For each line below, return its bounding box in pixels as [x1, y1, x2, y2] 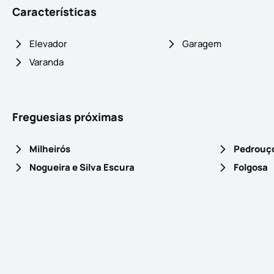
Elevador [29, 37, 67, 51]
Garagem [182, 37, 222, 51]
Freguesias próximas [12, 109, 124, 125]
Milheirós [29, 143, 70, 156]
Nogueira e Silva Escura [29, 161, 135, 174]
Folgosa [233, 161, 268, 174]
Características [12, 4, 97, 20]
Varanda [29, 56, 64, 69]
